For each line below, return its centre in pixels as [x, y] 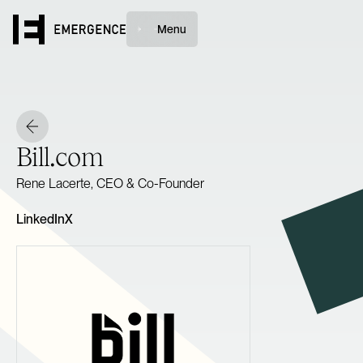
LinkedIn [41, 219]
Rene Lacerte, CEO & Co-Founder [110, 184]
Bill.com [60, 157]
